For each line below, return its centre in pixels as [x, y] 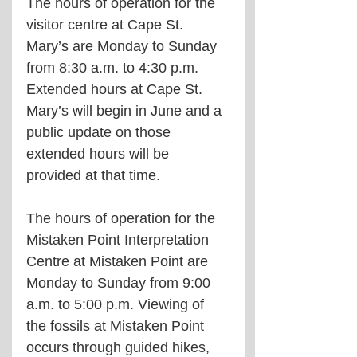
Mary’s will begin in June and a [126, 111]
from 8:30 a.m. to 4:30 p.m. [114, 68]
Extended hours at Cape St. [116, 90]
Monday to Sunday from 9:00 [120, 283]
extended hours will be [100, 154]
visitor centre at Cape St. [107, 25]
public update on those [100, 133]
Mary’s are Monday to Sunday [124, 47]
